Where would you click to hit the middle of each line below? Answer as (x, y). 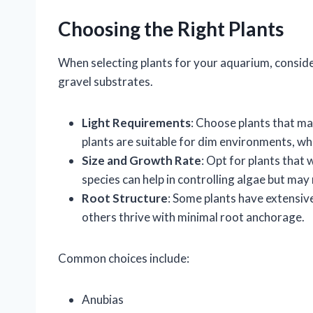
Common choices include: (124, 259)
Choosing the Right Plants (171, 29)
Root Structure (125, 198)
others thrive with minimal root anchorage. (193, 217)
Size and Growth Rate (141, 161)
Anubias (103, 300)
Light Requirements (136, 123)
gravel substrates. (105, 82)
